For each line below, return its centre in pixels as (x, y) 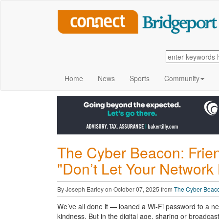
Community (182, 78)
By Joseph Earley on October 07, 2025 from (116, 189)
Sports (140, 78)
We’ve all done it (84, 206)
